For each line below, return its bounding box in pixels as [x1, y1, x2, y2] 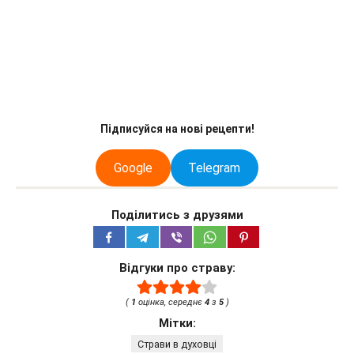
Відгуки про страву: [119, 261, 235, 276]
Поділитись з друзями [111, 207, 243, 222]
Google [113, 160, 153, 175]
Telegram [188, 160, 241, 175]
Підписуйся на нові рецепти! [100, 122, 254, 136]
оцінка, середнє [135, 296, 205, 307]
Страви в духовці [137, 337, 217, 350]
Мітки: [158, 316, 196, 331]
